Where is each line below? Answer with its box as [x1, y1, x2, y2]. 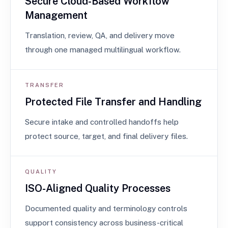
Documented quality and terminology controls [25, 204, 187, 213]
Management [25, 9, 88, 21]
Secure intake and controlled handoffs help [25, 118, 179, 126]
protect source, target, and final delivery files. [25, 132, 188, 140]
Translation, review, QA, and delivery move [25, 31, 175, 40]
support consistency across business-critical [25, 218, 183, 227]
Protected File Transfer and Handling [25, 96, 202, 108]
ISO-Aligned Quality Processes [25, 182, 170, 194]
